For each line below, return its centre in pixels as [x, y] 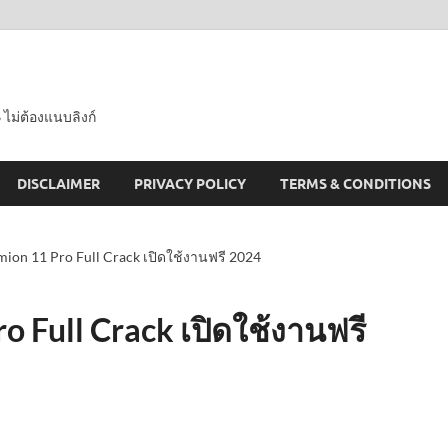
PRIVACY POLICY [190, 183]
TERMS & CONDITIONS [355, 183]
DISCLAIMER [58, 183]
